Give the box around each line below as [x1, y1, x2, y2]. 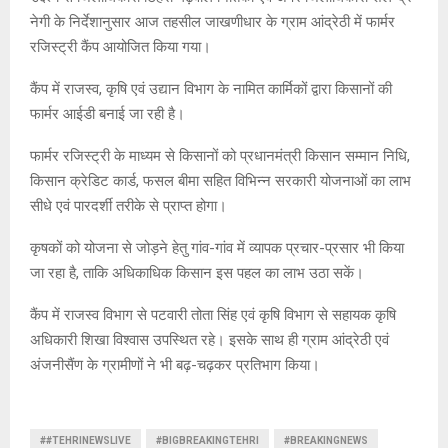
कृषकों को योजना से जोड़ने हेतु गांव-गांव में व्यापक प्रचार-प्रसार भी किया [30, 239, 404, 258]
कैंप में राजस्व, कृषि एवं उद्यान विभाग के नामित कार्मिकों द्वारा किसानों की [30, 80, 392, 99]
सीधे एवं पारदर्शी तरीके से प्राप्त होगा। [30, 197, 227, 216]
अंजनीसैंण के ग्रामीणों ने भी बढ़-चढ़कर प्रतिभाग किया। [30, 356, 320, 375]
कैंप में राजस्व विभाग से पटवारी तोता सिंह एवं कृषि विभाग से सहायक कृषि [30, 306, 396, 325]
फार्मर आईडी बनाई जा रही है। [30, 105, 185, 124]
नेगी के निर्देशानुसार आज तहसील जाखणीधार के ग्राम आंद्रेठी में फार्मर [30, 13, 395, 32]
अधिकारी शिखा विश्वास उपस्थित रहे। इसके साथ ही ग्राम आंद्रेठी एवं [30, 331, 389, 350]
